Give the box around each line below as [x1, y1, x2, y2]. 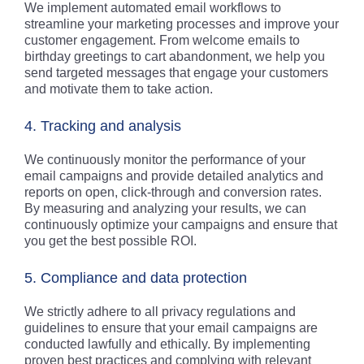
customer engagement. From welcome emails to [24, 33, 300, 47]
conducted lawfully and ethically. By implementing [24, 337, 310, 351]
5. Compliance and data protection [24, 270, 247, 286]
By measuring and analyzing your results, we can [24, 201, 306, 215]
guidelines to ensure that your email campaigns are [24, 321, 318, 335]
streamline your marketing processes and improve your [24, 17, 339, 31]
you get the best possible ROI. [24, 234, 197, 248]
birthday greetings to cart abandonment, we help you [24, 50, 325, 63]
